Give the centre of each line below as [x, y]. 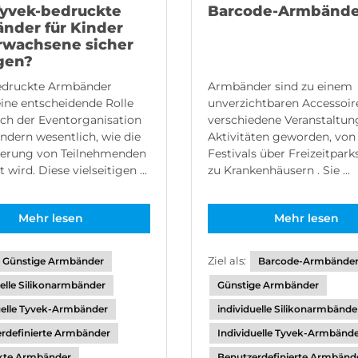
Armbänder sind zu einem [280, 86]
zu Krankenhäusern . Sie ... [278, 170]
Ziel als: [228, 261]
